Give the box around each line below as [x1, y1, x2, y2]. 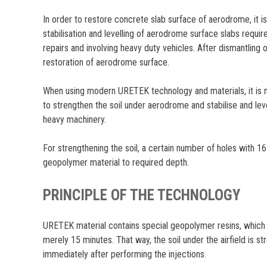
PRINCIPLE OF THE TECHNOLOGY [43, 186, 241, 204]
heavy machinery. [43, 113, 107, 125]
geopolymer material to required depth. [43, 156, 190, 168]
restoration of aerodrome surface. [43, 56, 170, 68]
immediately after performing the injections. [43, 249, 207, 260]
